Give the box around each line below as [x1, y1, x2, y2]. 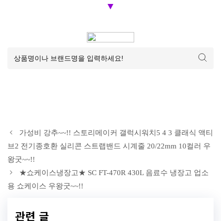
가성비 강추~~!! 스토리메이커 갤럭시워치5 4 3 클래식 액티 [19, 129, 213, 137]
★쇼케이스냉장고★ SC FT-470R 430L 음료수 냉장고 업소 [19, 169, 209, 177]
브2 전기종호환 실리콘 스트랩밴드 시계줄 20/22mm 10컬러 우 [7, 142, 211, 150]
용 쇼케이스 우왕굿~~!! [7, 182, 83, 190]
